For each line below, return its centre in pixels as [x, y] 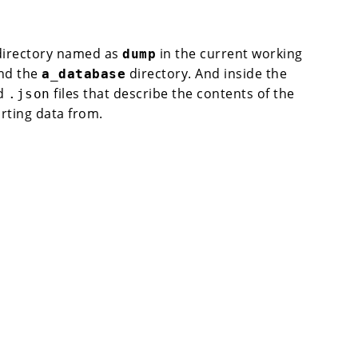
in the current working [229, 53]
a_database [84, 74]
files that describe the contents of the [172, 93]
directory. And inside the [206, 73]
